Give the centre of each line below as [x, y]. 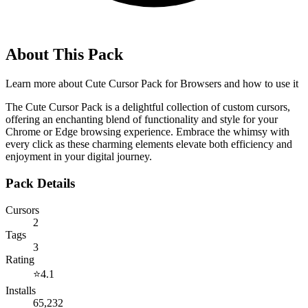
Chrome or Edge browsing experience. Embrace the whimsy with [147, 132]
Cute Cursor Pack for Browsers [153, 84]
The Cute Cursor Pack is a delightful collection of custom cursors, [148, 107]
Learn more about [45, 84]
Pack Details [40, 183]
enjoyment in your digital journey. [79, 157]
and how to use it [260, 84]
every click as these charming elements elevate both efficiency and [149, 144]
